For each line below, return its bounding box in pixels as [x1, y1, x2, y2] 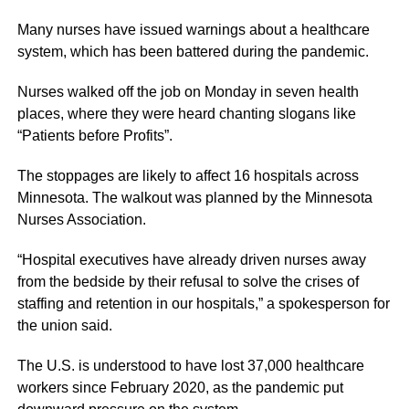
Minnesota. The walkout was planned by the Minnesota [16, 190, 372, 205]
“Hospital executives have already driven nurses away [16, 252, 366, 267]
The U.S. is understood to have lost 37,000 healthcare [16, 358, 364, 373]
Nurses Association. [16, 212, 146, 227]
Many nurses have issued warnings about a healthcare [16, 22, 370, 37]
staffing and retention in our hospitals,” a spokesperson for [16, 296, 390, 311]
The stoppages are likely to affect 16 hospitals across [16, 168, 359, 184]
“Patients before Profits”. [16, 128, 173, 143]
